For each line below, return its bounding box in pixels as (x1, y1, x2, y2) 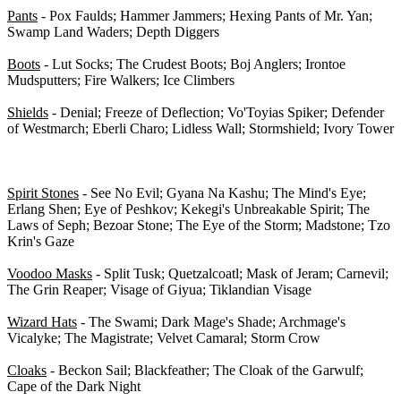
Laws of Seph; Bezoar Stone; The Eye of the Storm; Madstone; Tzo (7, 218, 390, 234)
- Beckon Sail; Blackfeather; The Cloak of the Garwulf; (47, 363, 363, 379)
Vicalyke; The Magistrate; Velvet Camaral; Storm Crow (7, 330, 320, 346)
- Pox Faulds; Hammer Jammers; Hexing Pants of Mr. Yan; (38, 8, 372, 24)
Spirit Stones (7, 185, 79, 201)
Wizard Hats (7, 314, 77, 330)
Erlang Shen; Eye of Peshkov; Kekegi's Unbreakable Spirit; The (7, 201, 370, 218)
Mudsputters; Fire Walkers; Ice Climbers (7, 73, 235, 89)
